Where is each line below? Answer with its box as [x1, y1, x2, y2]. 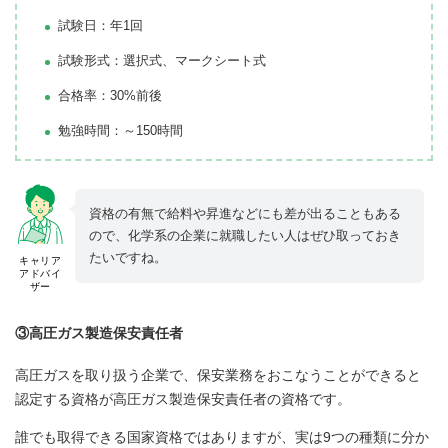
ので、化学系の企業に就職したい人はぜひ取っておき [89, 228, 401, 244]
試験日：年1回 [58, 18, 143, 34]
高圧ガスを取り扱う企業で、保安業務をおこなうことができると [15, 366, 421, 383]
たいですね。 [89, 250, 167, 266]
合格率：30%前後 [58, 88, 162, 104]
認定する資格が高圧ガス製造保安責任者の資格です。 [15, 390, 351, 407]
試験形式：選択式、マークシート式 [58, 53, 266, 69]
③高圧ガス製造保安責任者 [15, 325, 183, 342]
